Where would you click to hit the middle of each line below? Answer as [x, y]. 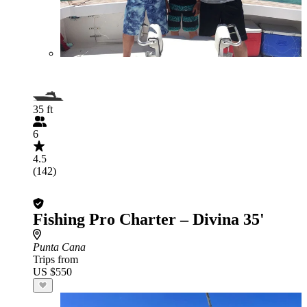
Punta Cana [59, 247]
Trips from [56, 259]
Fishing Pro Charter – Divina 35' [149, 219]
